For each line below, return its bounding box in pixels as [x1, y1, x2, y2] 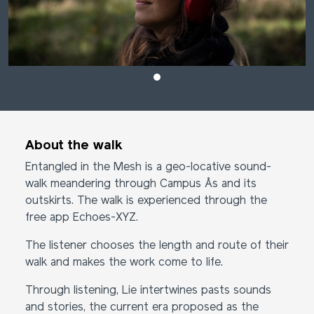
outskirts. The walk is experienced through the [25, 196, 267, 207]
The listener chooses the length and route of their [25, 240, 289, 252]
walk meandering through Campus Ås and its [25, 179, 257, 190]
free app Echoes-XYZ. [25, 212, 138, 224]
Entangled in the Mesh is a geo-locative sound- [25, 162, 271, 173]
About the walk [25, 139, 123, 153]
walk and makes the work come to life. [25, 257, 223, 268]
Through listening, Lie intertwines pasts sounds [25, 285, 271, 296]
